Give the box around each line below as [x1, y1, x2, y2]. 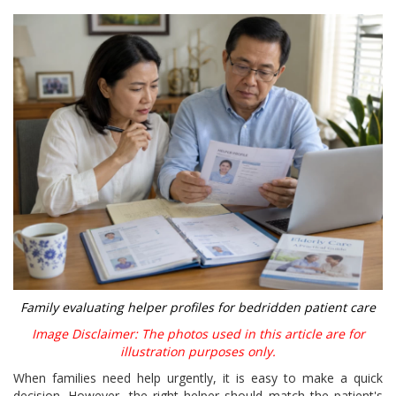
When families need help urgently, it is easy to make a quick [13, 369, 383, 387]
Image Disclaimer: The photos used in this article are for [31, 325, 365, 343]
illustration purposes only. [120, 343, 276, 361]
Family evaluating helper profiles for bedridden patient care [20, 299, 376, 316]
